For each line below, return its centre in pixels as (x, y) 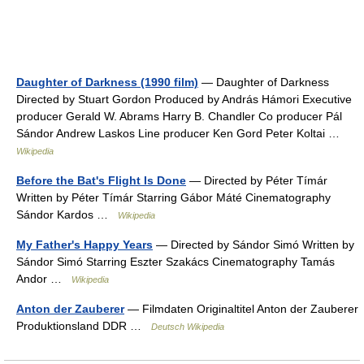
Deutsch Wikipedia (188, 327)
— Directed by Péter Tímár (257, 180)
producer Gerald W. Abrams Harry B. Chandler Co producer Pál (179, 116)
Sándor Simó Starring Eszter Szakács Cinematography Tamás (175, 262)
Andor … (44, 279)
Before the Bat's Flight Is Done (101, 180)
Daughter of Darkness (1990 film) (107, 82)
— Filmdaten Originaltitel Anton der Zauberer (241, 309)
